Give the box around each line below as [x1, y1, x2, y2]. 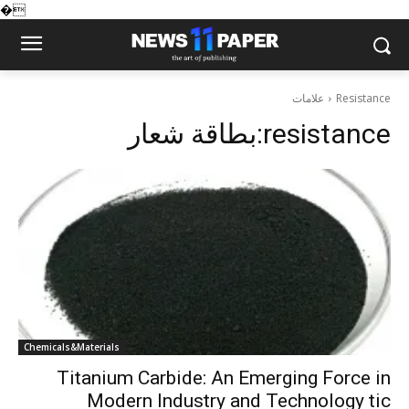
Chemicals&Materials [24, 341, 120, 353]
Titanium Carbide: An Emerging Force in [57, 367, 391, 389]
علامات [292, 90, 324, 106]
